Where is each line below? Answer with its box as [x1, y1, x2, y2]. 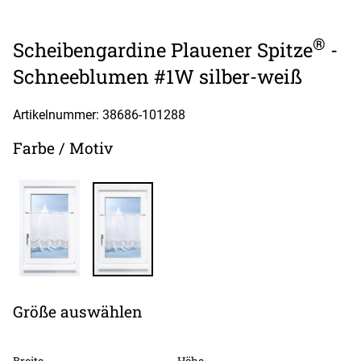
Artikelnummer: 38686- [13, 107, 142, 123]
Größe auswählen [13, 301, 143, 322]
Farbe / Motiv [13, 138, 113, 159]
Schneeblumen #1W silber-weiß [13, 64, 302, 90]
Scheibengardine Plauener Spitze [13, 37, 313, 64]
